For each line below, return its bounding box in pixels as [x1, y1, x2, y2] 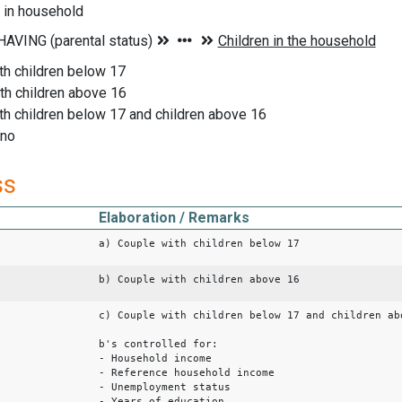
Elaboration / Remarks [99, 209, 249, 227]
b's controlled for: [99, 338, 218, 351]
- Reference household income [99, 367, 275, 380]
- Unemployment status [99, 381, 231, 394]
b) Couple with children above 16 [99, 274, 300, 286]
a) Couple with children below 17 [99, 238, 300, 250]
